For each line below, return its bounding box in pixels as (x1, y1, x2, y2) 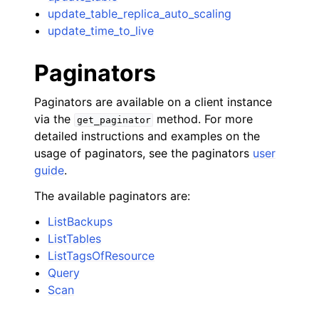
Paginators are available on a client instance (34, 95, 272, 109)
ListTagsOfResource (48, 249, 155, 263)
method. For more (153, 112, 253, 126)
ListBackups (48, 214, 113, 229)
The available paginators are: (34, 189, 190, 203)
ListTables (48, 231, 102, 246)
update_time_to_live (48, 23, 155, 38)
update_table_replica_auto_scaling (48, 6, 232, 21)
